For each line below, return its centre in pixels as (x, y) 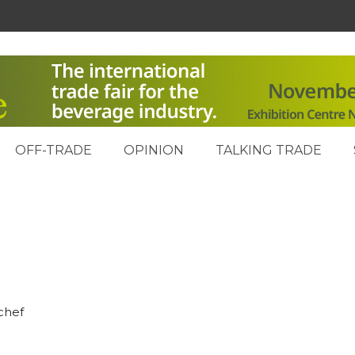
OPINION (154, 150)
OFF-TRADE (53, 150)
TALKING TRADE (269, 150)
